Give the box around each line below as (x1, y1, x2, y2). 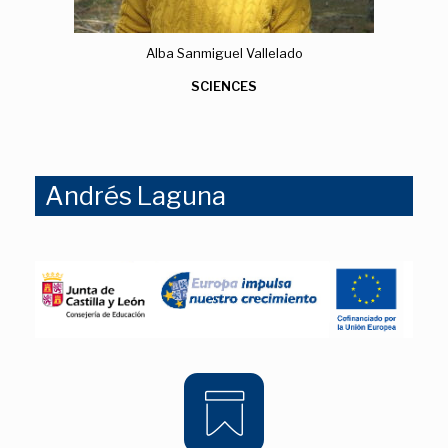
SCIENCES (191, 78, 257, 95)
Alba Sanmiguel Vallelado (145, 45, 303, 62)
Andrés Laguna (45, 180, 226, 212)
